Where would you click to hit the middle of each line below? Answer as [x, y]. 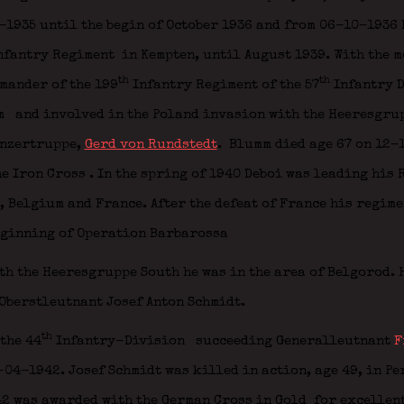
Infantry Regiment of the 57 [224, 85]
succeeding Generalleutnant [291, 341]
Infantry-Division [120, 341]
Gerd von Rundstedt [151, 145]
